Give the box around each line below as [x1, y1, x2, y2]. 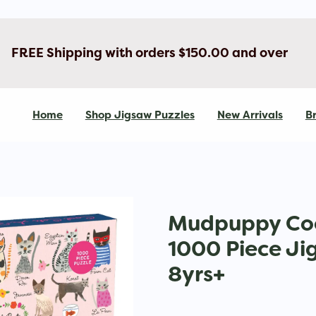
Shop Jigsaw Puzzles [85, 108, 195, 123]
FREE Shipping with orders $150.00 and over [11, 44, 288, 62]
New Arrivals [217, 108, 283, 123]
